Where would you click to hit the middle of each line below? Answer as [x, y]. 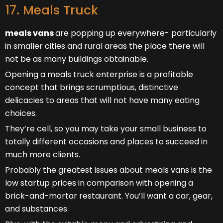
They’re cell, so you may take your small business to [106, 128]
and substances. [37, 209]
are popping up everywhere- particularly [136, 33]
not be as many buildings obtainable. [77, 59]
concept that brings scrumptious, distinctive [92, 87]
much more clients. [43, 154]
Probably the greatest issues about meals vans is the [109, 170]
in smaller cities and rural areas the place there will [105, 46]
